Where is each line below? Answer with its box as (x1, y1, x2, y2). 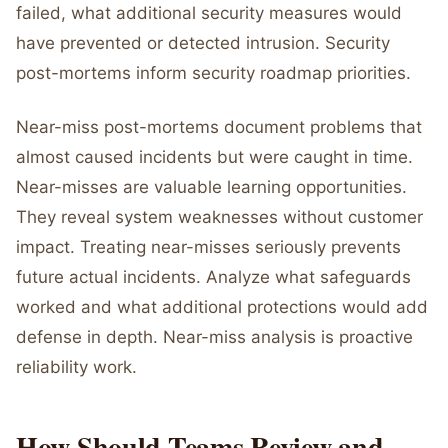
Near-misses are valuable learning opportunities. (16, 177, 407, 197)
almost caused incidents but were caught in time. (16, 147, 413, 167)
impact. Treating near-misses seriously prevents (16, 237, 401, 257)
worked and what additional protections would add (16, 297, 428, 317)
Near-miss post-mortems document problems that (16, 117, 422, 137)
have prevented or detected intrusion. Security (16, 33, 390, 53)
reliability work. (16, 357, 137, 377)
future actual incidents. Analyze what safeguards (16, 267, 411, 287)
